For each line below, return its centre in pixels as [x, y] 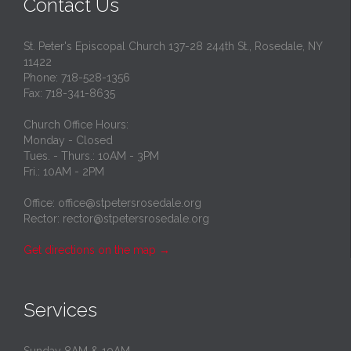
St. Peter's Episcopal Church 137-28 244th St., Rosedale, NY [173, 46]
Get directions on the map [90, 250]
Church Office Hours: [76, 124]
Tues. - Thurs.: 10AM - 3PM [91, 156]
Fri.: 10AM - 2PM [64, 171]
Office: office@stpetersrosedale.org [112, 203]
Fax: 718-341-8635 [69, 93]
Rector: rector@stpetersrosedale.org [116, 218]
